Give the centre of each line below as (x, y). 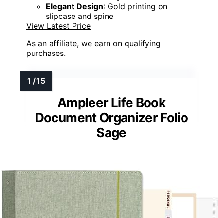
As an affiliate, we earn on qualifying (93, 43)
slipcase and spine (80, 16)
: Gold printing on (135, 6)
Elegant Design (74, 6)
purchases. (46, 53)
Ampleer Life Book (111, 102)
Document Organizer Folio (111, 117)
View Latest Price (58, 26)
